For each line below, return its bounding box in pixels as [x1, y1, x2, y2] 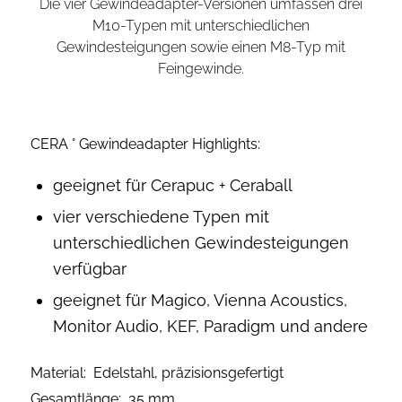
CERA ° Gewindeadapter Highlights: [30, 135, 260, 153]
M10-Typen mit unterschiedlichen [92, 16, 310, 34]
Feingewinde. [157, 59, 244, 77]
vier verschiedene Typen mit [52, 206, 269, 226]
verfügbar [52, 258, 127, 278]
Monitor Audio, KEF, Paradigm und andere [52, 316, 368, 336]
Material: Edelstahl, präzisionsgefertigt [30, 363, 284, 381]
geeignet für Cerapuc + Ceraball [52, 175, 293, 195]
